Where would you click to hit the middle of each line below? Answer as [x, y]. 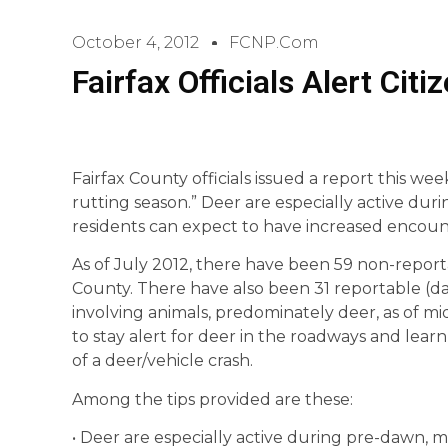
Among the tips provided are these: [212, 399]
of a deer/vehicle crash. [162, 361]
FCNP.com [274, 42]
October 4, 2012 [135, 42]
